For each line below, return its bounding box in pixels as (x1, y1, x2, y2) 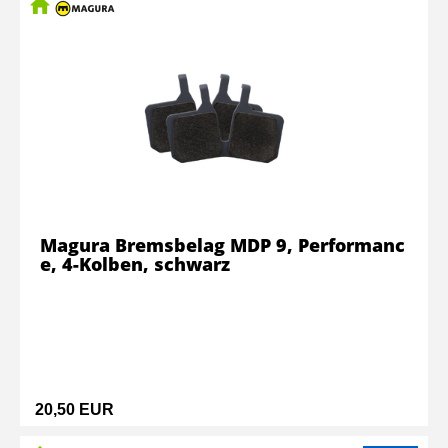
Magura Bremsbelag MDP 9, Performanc (40, 233, 405, 257)
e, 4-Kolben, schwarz (40, 252, 230, 276)
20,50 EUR (35, 401, 114, 418)
